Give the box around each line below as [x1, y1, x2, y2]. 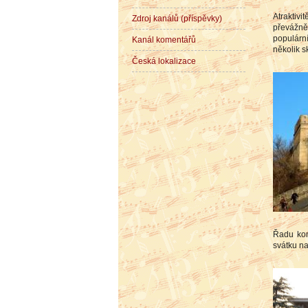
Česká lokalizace [132, 56, 196, 67]
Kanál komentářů [132, 35, 196, 45]
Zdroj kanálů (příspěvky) [132, 14, 222, 24]
